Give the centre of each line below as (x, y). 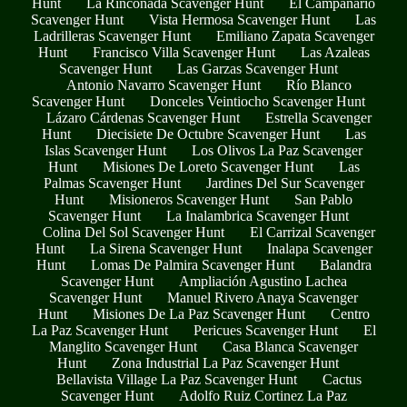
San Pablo (323, 199)
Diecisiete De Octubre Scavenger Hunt (208, 134)
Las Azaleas (335, 52)
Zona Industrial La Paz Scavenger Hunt (225, 362)
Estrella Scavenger (318, 117)
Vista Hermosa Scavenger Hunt (239, 19)
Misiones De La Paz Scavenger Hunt (199, 313)
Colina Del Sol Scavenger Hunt (134, 232)
